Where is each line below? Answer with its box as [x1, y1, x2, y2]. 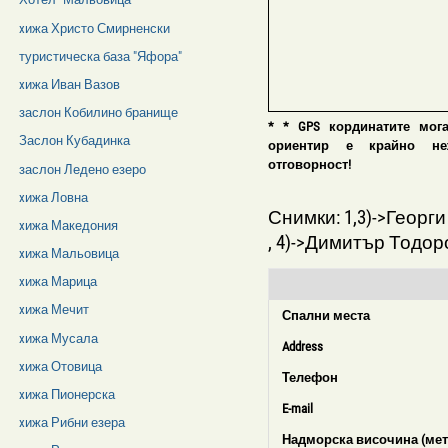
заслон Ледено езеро [19, 161, 147, 177]
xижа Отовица [19, 358, 103, 374]
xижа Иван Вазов [19, 76, 121, 92]
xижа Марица [19, 274, 98, 290]
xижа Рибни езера [19, 415, 126, 431]
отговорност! [268, 156, 352, 172]
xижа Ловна [19, 189, 89, 205]
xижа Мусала [19, 330, 99, 346]
